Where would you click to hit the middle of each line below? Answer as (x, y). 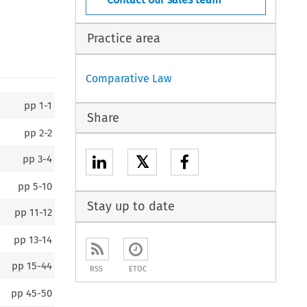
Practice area (123, 38)
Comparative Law (129, 78)
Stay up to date (131, 207)
